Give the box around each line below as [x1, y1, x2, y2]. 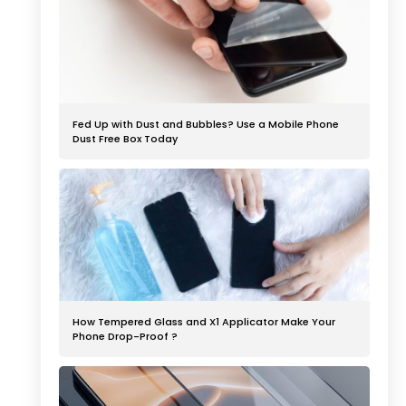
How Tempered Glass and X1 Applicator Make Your [72, 314, 335, 329]
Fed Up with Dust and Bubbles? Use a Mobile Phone [72, 116, 339, 131]
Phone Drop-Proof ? [72, 328, 178, 343]
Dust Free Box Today [72, 130, 178, 146]
